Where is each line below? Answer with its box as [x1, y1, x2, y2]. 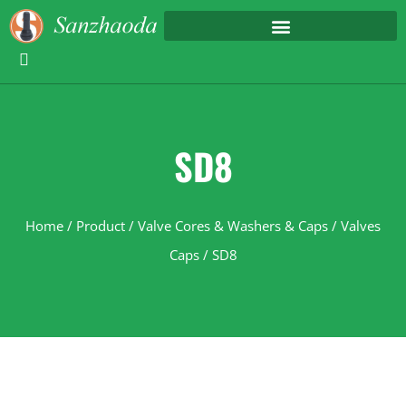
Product [76, 217, 125, 236]
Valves [341, 217, 381, 236]
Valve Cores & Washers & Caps [138, 217, 328, 236]
